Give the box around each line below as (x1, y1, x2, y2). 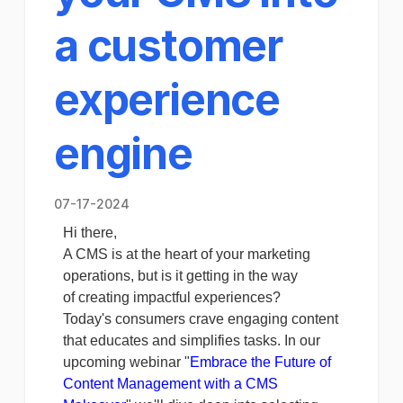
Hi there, (63, 225, 121, 240)
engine (54, 127, 193, 180)
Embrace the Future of (190, 354, 331, 370)
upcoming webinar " (63, 354, 190, 370)
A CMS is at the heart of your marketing (63, 246, 310, 262)
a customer (54, 19, 283, 72)
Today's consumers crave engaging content (63, 311, 338, 327)
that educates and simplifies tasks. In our (63, 333, 320, 348)
